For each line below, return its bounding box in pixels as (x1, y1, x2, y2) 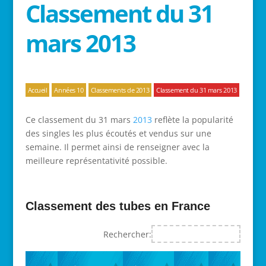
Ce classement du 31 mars (25, 114, 133, 125)
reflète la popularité (151, 114, 233, 125)
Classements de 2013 (90, 85, 150, 94)
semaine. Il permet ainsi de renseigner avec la (25, 141, 210, 153)
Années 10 (54, 85, 84, 94)
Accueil (27, 85, 47, 94)
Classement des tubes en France (25, 199, 210, 213)
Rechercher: (103, 228, 152, 240)
